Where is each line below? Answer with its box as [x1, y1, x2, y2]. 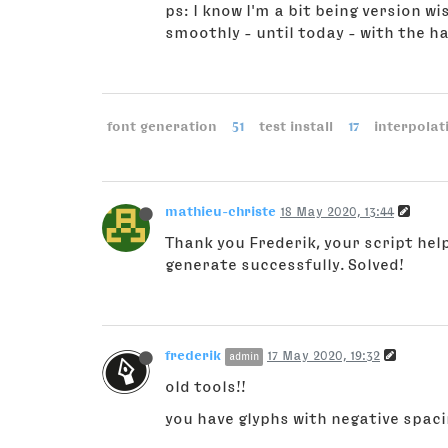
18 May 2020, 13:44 [280, 204, 394, 218]
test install [259, 119, 334, 133]
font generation [107, 119, 218, 133]
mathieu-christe [165, 204, 276, 218]
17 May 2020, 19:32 [267, 348, 380, 362]
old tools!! [165, 378, 246, 394]
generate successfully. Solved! [165, 256, 404, 272]
